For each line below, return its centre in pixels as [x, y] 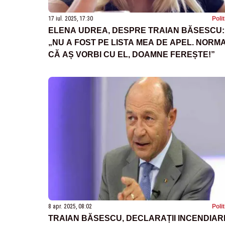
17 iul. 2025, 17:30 [71, 19]
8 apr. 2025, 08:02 [70, 206]
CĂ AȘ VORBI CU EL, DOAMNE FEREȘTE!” [132, 55]
